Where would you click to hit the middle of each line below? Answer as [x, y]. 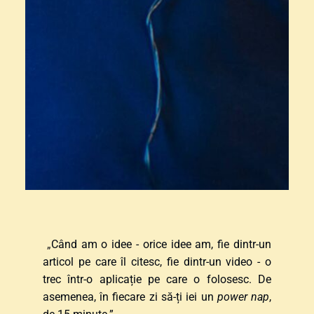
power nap [243, 297]
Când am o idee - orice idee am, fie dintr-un [161, 245]
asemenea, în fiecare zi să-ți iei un [130, 297]
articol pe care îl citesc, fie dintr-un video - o [157, 262]
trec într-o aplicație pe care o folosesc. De [157, 280]
